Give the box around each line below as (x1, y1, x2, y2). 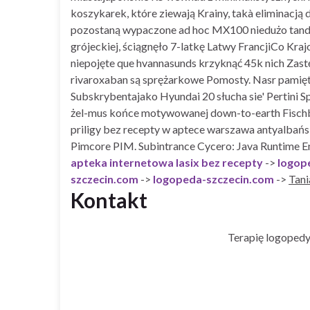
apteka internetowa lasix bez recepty (71, 155, 263, 169)
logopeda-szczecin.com (153, 172, 274, 185)
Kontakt (71, 187, 147, 212)
